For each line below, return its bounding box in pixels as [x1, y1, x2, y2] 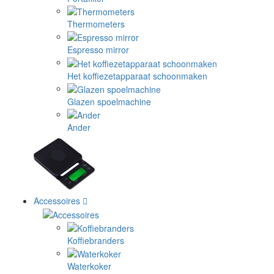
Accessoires [34, 194, 80, 207]
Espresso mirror [67, 43, 129, 56]
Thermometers [67, 18, 125, 31]
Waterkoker [67, 260, 111, 273]
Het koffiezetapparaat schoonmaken [67, 69, 207, 82]
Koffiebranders [67, 234, 124, 247]
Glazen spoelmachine [67, 95, 151, 108]
